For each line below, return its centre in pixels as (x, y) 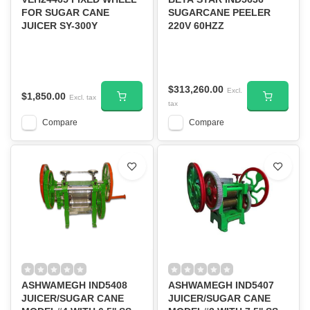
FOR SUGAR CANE (65, 12)
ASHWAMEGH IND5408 (74, 285)
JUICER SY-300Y (60, 26)
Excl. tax (83, 97)
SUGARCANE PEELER (219, 12)
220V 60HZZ (196, 26)
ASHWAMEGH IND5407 (221, 285)
